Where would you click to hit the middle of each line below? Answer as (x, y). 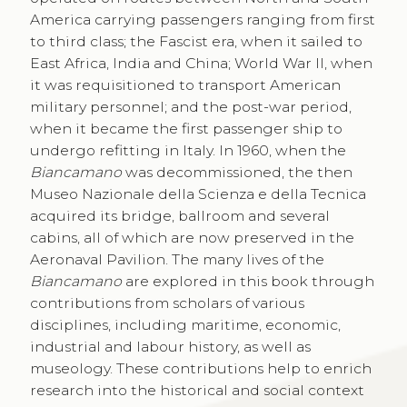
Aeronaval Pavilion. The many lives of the (177, 260)
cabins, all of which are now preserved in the (192, 238)
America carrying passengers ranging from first (202, 20)
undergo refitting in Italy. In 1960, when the (188, 151)
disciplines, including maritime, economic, (185, 325)
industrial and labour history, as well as (170, 347)
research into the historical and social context (197, 391)
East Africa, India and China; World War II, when (201, 64)
